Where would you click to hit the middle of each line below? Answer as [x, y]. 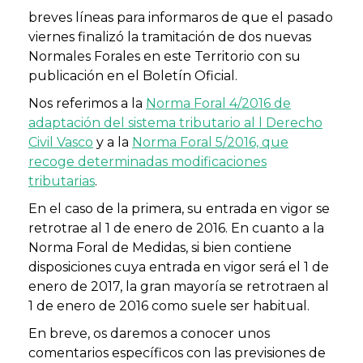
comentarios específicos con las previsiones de [177, 352]
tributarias [62, 181]
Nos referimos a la [87, 103]
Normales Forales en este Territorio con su [164, 56]
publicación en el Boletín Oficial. [133, 75]
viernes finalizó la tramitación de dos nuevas [170, 36]
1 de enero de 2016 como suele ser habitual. [169, 305]
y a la [113, 142]
